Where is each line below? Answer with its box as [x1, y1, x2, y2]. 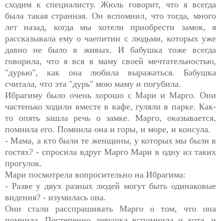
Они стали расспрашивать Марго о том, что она [5, 203, 216, 214]
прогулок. [5, 158, 42, 168]
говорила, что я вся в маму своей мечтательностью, [5, 56, 216, 66]
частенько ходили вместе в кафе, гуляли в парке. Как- [5, 101, 216, 111]
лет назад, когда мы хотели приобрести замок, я [5, 22, 216, 32]
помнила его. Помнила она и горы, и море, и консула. [5, 124, 213, 134]
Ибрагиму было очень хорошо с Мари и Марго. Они [5, 90, 216, 100]
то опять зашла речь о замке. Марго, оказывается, [5, 112, 216, 123]
